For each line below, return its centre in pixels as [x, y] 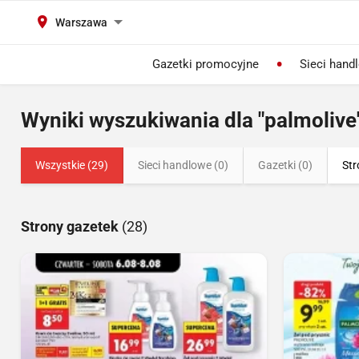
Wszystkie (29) [72, 165]
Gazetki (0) [285, 165]
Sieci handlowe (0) [183, 165]
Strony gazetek [71, 226]
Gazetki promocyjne [205, 64]
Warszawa [81, 22]
